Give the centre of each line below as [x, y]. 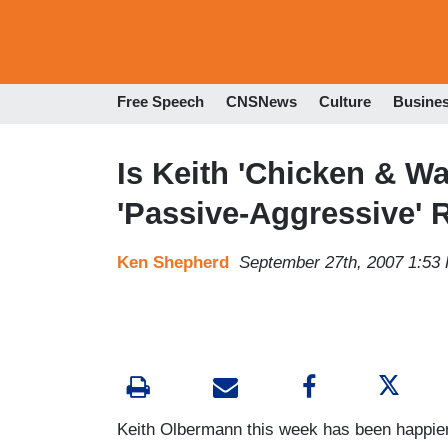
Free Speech [160, 102]
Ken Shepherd [173, 262]
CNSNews [261, 102]
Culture [345, 102]
